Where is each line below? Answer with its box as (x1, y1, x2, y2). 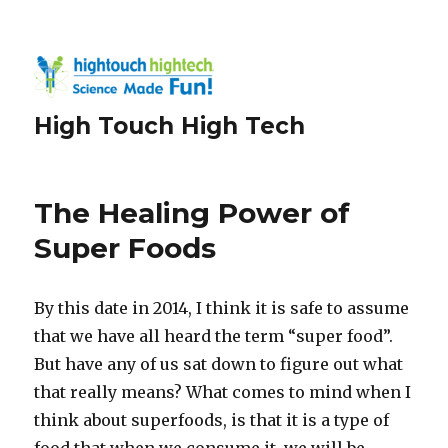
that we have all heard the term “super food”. (34, 326, 394, 346)
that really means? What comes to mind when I (34, 382, 412, 402)
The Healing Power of (34, 196, 351, 230)
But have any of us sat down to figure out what (34, 354, 404, 374)
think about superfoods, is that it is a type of (34, 410, 390, 430)
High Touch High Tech (34, 112, 306, 140)
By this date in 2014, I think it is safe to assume (34, 298, 410, 318)
